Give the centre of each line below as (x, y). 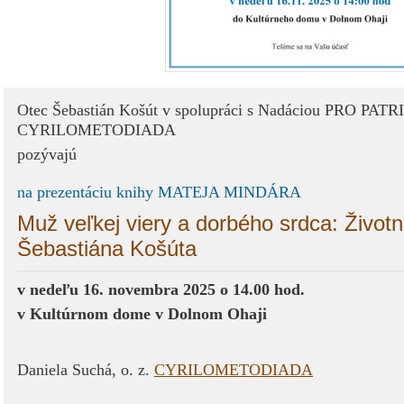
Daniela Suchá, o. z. (86, 370)
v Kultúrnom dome (86, 314)
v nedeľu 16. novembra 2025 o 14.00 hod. (161, 289)
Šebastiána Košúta (110, 248)
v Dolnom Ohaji (211, 314)
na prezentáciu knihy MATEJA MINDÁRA (161, 192)
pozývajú (47, 154)
